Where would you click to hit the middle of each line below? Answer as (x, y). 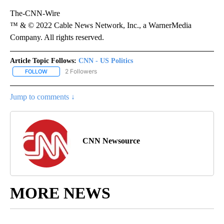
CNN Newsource (111, 141)
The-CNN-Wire (35, 13)
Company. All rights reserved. (57, 37)
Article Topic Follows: (43, 61)
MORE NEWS (60, 193)
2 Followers (81, 71)
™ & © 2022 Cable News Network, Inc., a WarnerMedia (101, 25)
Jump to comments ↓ (42, 97)
